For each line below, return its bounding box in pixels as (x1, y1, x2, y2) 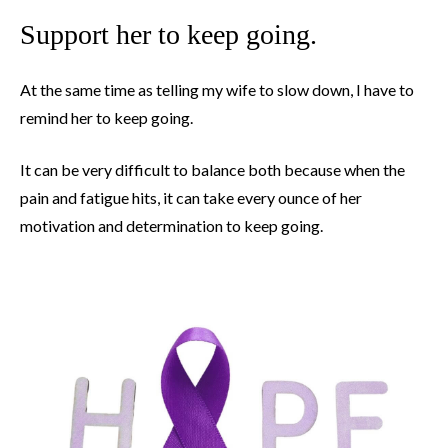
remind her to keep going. (20, 108, 193, 128)
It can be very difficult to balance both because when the (20, 160, 405, 180)
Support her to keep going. (20, 19, 317, 51)
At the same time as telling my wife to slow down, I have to (20, 80, 414, 100)
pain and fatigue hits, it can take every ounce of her (20, 188, 362, 208)
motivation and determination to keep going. (20, 216, 323, 236)
